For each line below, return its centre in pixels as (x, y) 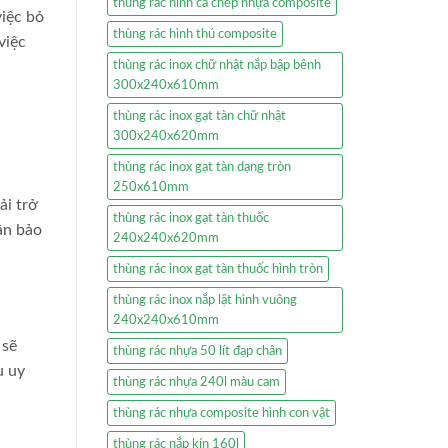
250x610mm (151, 187)
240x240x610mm (166, 320)
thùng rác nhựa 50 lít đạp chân (197, 351)
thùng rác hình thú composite (195, 34)
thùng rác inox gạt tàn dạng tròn (202, 167)
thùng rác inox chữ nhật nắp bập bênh (217, 65)
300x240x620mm (166, 136)
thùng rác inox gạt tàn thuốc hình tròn (218, 269)
